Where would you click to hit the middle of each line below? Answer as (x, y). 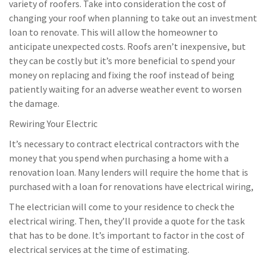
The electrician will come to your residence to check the (122, 207)
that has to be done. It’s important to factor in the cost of (127, 235)
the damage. (34, 104)
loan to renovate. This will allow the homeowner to (113, 32)
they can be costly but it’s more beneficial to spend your (122, 61)
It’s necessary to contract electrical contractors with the (124, 144)
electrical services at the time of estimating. (99, 250)
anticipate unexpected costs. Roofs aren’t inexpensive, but (127, 47)
